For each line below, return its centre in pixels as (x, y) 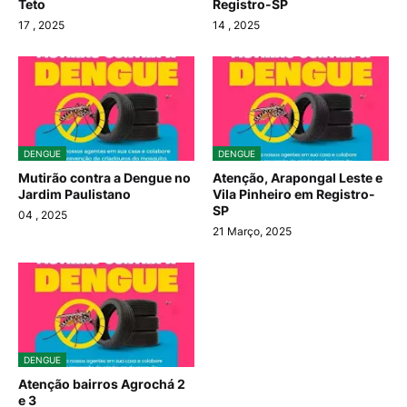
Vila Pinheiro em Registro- (294, 194)
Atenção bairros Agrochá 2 (102, 384)
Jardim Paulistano (74, 194)
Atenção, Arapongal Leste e (298, 178)
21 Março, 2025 (252, 232)
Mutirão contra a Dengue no (104, 178)
